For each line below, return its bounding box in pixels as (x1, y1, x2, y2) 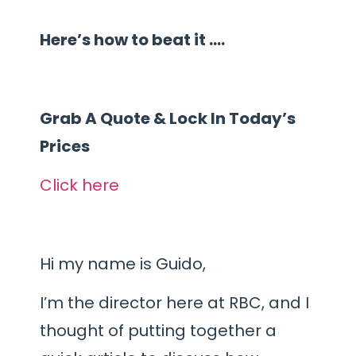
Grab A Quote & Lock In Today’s (40, 106, 296, 130)
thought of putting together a (40, 319, 277, 342)
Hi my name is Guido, (40, 253, 206, 276)
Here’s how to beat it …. (40, 29, 225, 52)
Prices (40, 134, 90, 157)
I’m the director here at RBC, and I (40, 292, 309, 315)
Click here (40, 174, 119, 197)
